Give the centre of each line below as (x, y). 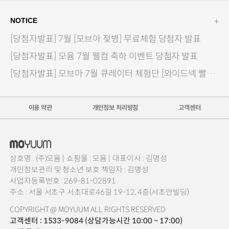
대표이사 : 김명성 (140, 158)
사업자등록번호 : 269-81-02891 (63, 181)
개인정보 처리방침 (115, 108)
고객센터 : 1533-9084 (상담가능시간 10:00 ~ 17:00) (96, 221)
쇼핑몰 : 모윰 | (89, 158)
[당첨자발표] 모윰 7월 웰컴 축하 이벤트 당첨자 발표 (104, 56)
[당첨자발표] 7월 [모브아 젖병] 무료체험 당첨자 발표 (106, 39)
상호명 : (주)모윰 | (37, 158)
